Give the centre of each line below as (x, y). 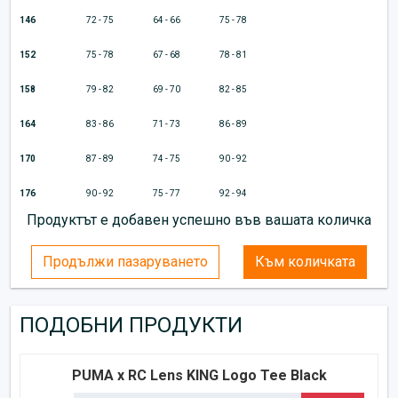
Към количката (305, 261)
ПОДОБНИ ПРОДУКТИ (131, 325)
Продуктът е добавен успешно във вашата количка (199, 219)
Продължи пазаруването (126, 261)
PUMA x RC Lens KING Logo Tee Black (199, 375)
